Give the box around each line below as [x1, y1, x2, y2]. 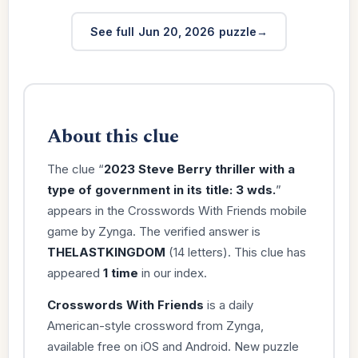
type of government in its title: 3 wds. [46, 181, 276, 197]
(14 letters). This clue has [165, 244, 306, 260]
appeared [46, 265, 103, 280]
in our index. [137, 265, 207, 280]
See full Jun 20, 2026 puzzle [89, 24, 257, 38]
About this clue [46, 121, 179, 151]
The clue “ [46, 161, 104, 177]
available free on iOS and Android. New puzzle [46, 338, 299, 354]
